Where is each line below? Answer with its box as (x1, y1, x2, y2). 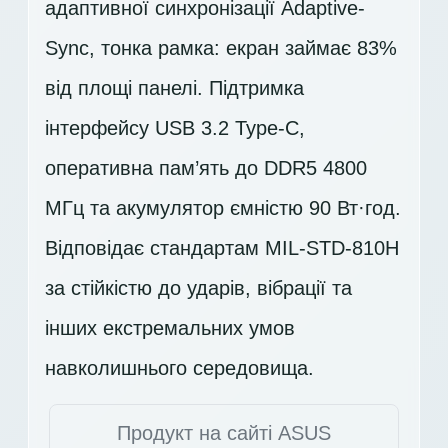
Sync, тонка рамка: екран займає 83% (45, 36, 397, 59)
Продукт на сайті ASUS (117, 421, 331, 444)
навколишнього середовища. (45, 356, 314, 379)
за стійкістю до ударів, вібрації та (45, 276, 352, 299)
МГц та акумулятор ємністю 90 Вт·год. (45, 196, 401, 219)
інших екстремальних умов (45, 316, 295, 339)
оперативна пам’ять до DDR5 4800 (45, 156, 367, 179)
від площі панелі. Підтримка (45, 76, 304, 99)
